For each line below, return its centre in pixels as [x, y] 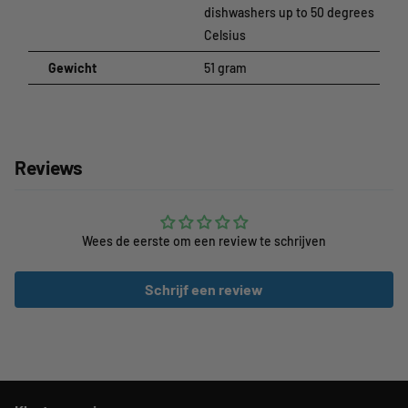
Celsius [225, 36]
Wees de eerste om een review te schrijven [204, 240]
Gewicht [72, 68]
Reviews [49, 167]
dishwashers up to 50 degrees [289, 13]
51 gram [225, 68]
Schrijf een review [204, 289]
